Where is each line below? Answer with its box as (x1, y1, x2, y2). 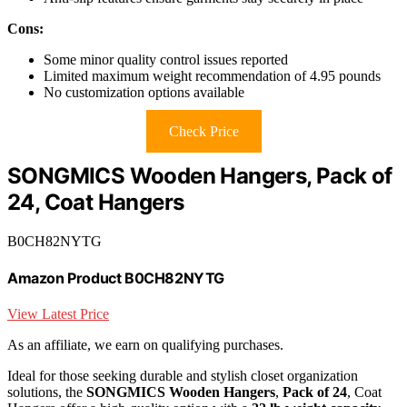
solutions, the (7, 384, 86, 401)
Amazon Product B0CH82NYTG (7, 269, 224, 288)
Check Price (168, 123, 239, 139)
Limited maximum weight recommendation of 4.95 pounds (44, 67, 381, 84)
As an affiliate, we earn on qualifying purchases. (7, 337, 283, 353)
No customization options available (44, 84, 244, 100)
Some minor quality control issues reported (44, 51, 288, 67)
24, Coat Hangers (7, 188, 184, 215)
